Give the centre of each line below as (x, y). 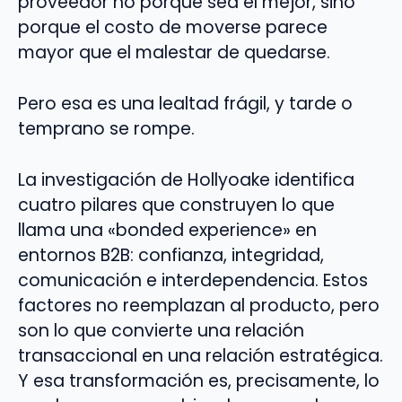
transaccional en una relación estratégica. (201, 355)
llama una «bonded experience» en (167, 230)
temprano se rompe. (106, 129)
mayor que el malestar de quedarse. (174, 53)
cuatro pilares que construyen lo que (176, 205)
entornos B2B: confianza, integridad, (171, 255)
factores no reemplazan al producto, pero (199, 305)
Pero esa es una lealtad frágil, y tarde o (185, 104)
